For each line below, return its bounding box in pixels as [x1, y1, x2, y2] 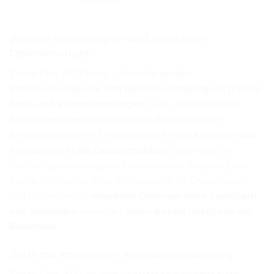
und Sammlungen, [9, 191, 91, 202]
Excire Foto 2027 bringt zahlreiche [9, 68, 160, 80]
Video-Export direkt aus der [125, 206, 252, 217]
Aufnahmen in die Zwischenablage [9, 145, 169, 156]
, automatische [169, 145, 232, 156]
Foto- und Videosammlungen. [9, 99, 147, 110]
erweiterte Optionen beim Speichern [91, 191, 257, 202]
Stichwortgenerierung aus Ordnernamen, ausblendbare [9, 160, 248, 171]
